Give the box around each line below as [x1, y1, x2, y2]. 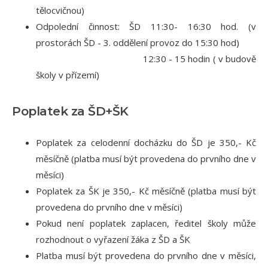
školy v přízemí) [36, 69, 99, 81]
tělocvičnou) [36, 4, 84, 17]
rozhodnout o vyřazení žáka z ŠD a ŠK [36, 233, 190, 246]
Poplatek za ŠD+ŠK [12, 103, 129, 118]
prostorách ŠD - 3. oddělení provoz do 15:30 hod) [36, 36, 239, 49]
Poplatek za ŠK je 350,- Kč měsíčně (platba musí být [36, 185, 256, 197]
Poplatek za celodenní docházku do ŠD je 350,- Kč [36, 136, 256, 149]
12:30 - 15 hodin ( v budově [36, 53, 256, 65]
